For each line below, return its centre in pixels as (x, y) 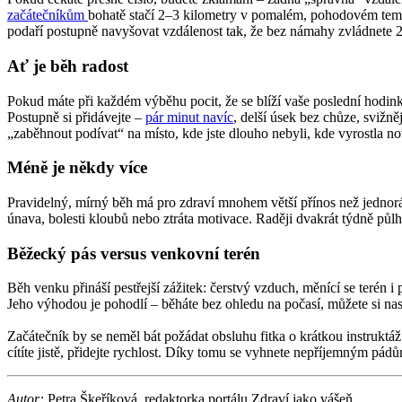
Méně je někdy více (77, 168)
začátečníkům (48, 15)
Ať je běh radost (68, 66)
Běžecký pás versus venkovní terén (134, 253)
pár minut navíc (189, 117)
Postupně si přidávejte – (76, 117)
